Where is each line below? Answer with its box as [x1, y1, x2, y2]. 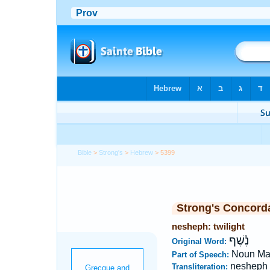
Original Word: [171, 237, 229, 246]
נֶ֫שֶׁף [228, 234, 249, 247]
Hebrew [130, 149, 154, 156]
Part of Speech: [171, 250, 231, 259]
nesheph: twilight [171, 221, 245, 231]
